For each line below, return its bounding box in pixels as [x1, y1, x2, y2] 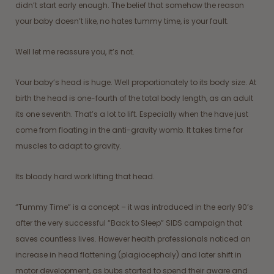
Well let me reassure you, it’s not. [15, 46, 135, 57]
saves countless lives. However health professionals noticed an [15, 233, 251, 244]
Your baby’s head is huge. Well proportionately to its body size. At [15, 76, 256, 87]
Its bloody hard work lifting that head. [15, 171, 155, 182]
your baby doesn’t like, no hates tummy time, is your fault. [15, 15, 229, 26]
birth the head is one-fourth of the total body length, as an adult [15, 92, 253, 103]
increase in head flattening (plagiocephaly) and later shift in [15, 249, 242, 260]
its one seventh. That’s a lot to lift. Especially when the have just [15, 108, 248, 119]
